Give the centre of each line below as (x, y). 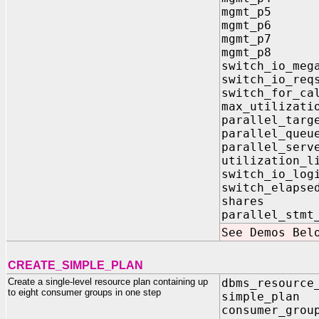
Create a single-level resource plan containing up (108, 282)
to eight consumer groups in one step (84, 292)
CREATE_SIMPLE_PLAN (75, 265)
